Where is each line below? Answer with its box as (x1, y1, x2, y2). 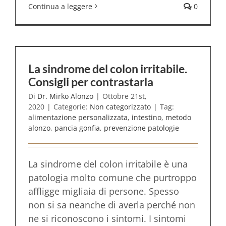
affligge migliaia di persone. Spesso (28, 185, 179, 197)
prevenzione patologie (104, 123, 179, 133)
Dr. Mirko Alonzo (37, 91, 93, 101)
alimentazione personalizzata (28, 112, 128, 122)
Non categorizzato (90, 102, 151, 111)
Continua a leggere (28, 1, 92, 11)
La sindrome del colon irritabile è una (28, 158, 188, 170)
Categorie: (53, 102, 90, 111)
